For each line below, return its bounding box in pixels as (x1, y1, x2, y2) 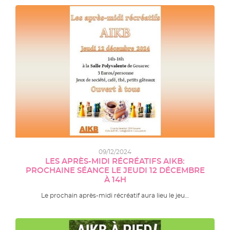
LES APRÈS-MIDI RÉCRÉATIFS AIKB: (45, 157, 185, 165)
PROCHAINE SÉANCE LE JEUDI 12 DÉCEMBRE (25, 166, 205, 175)
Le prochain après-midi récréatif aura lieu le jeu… (41, 192, 189, 199)
